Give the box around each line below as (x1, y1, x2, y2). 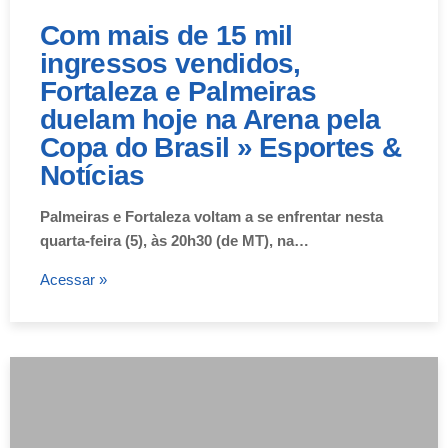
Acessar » (40, 270, 107, 288)
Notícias (40, 159, 145, 191)
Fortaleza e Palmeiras (40, 75, 317, 107)
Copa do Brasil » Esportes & (40, 131, 402, 163)
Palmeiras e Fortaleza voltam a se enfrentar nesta (40, 207, 383, 225)
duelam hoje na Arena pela (40, 103, 381, 135)
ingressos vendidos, (40, 47, 301, 79)
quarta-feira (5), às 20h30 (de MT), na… (40, 231, 309, 249)
